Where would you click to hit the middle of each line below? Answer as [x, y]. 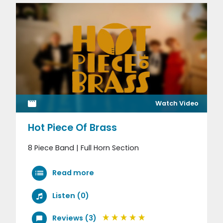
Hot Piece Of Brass [72, 128]
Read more [72, 173]
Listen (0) [70, 195]
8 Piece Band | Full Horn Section [83, 148]
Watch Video [177, 104]
